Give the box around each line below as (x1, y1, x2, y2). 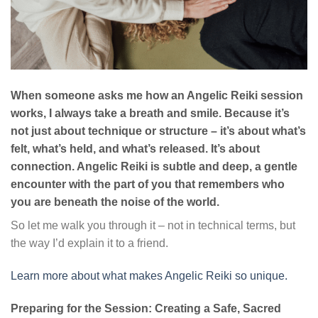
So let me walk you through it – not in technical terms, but (11, 219, 295, 232)
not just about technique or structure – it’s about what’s (11, 125, 306, 138)
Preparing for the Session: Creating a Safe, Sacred (11, 302, 281, 314)
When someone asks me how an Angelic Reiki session (11, 89, 303, 102)
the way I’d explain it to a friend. (11, 237, 168, 250)
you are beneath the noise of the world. (11, 196, 219, 209)
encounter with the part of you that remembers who (11, 178, 285, 191)
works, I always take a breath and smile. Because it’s (11, 107, 290, 120)
